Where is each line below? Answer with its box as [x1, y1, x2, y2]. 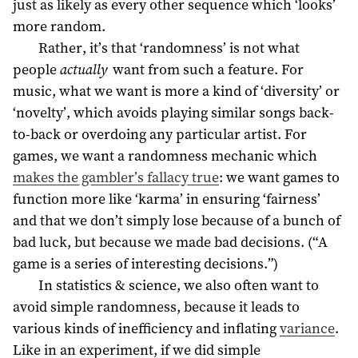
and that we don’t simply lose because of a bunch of [13, 210, 340, 231]
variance [280, 318, 335, 339]
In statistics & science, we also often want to [38, 275, 319, 296]
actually [60, 59, 108, 80]
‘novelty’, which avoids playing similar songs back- [13, 102, 334, 123]
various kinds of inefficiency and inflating [13, 318, 280, 339]
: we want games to [219, 167, 340, 188]
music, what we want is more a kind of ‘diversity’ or [13, 81, 340, 101]
